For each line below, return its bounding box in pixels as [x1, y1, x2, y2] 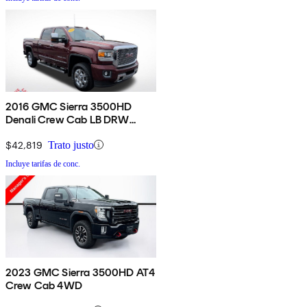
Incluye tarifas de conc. [5, 158, 80, 169]
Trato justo [48, 138, 94, 151]
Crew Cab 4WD [5, 278, 82, 292]
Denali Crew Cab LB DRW [5, 112, 130, 126]
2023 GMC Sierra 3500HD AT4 [5, 265, 156, 279]
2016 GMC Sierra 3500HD [5, 99, 132, 113]
